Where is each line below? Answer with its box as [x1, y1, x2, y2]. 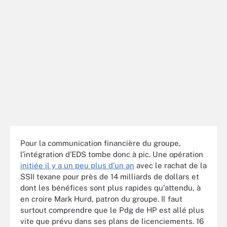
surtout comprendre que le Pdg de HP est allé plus [20, 205, 204, 214]
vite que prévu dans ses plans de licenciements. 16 [20, 216, 204, 225]
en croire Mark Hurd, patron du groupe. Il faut [20, 194, 182, 203]
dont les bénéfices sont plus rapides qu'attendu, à [20, 183, 201, 192]
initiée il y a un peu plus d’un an [20, 161, 134, 170]
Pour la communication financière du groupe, [20, 138, 181, 147]
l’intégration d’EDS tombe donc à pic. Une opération [20, 149, 203, 159]
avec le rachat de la [134, 161, 207, 170]
